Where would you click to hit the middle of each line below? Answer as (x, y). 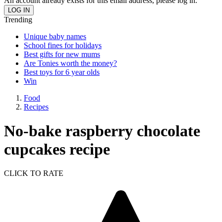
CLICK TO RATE (34, 173)
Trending (18, 19)
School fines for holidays (63, 45)
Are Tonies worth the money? (70, 63)
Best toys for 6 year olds (62, 72)
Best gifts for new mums (62, 54)
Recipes (36, 107)
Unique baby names (55, 36)
